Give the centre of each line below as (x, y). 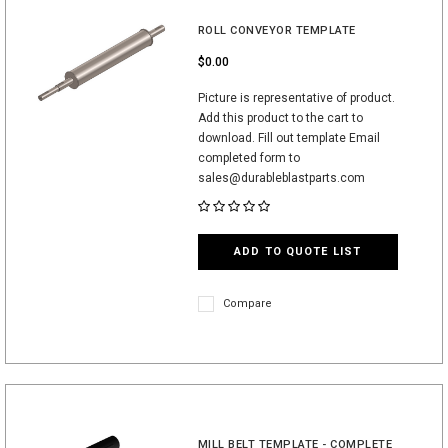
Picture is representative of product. (296, 98)
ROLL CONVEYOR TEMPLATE (276, 30)
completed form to (248, 158)
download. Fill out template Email (288, 138)
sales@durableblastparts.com (282, 178)
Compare (247, 303)
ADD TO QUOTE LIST (297, 251)
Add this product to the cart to (280, 118)
